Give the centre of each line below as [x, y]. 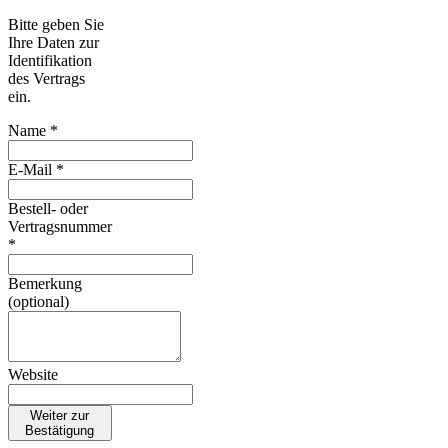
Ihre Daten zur [53, 42]
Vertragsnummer [60, 226]
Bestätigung [60, 430]
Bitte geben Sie [56, 24]
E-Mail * [36, 169]
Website [33, 374]
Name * [33, 130]
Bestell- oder [48, 208]
